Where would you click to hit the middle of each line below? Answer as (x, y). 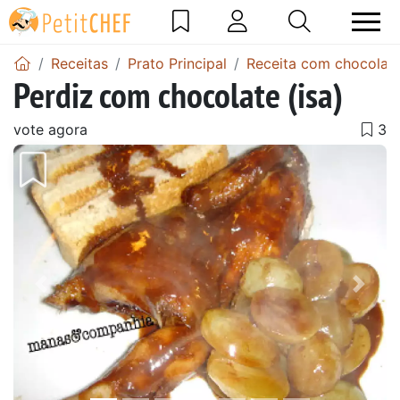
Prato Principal (177, 63)
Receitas (79, 63)
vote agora (50, 129)
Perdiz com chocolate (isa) (178, 94)
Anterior (74, 296)
